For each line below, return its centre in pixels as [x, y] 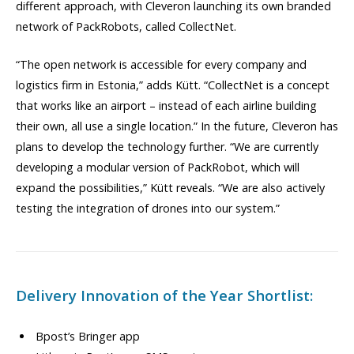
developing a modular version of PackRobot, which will [158, 167]
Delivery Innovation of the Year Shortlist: [164, 295]
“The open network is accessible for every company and [161, 64]
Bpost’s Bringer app [88, 336]
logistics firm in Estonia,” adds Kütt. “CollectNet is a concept [173, 85]
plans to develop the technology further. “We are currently [167, 146]
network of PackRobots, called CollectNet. [126, 26]
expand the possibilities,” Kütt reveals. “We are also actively [170, 187]
